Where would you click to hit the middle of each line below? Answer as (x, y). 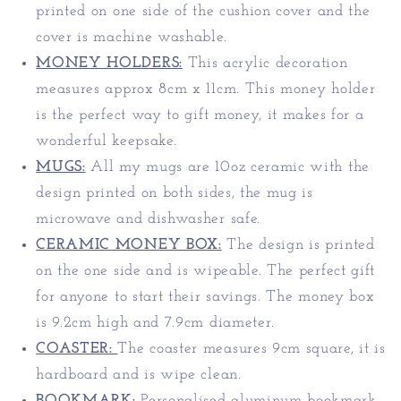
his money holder (316, 90)
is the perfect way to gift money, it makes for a (200, 115)
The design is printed (301, 245)
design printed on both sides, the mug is (175, 193)
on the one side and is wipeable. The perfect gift (206, 271)
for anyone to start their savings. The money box (205, 297)
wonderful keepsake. (109, 141)
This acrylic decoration (268, 64)
